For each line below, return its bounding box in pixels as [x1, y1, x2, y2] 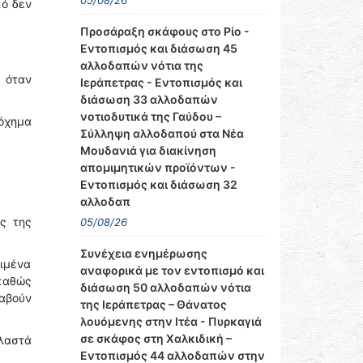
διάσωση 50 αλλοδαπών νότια [79, 280, 251, 294]
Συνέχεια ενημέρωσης [79, 246, 207, 260]
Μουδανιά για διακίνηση [79, 143, 216, 157]
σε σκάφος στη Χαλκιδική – [79, 331, 232, 345]
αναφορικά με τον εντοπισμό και [79, 263, 264, 277]
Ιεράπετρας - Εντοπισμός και [79, 75, 242, 89]
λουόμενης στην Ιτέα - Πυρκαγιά [79, 314, 262, 328]
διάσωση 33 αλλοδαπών [79, 92, 218, 106]
